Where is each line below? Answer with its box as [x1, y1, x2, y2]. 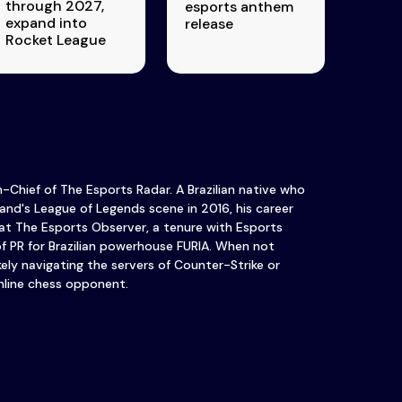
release [185, 14, 234, 34]
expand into [5, 13, 88, 33]
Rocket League [5, 31, 107, 50]
